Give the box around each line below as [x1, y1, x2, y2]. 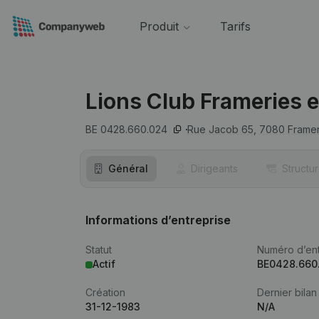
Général [108, 162, 148, 174]
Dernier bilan [257, 286, 318, 298]
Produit [139, 19, 179, 33]
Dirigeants [191, 162, 238, 174]
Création [85, 286, 125, 298]
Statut [85, 244, 112, 256]
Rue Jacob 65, [187, 123, 256, 135]
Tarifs [219, 19, 251, 33]
